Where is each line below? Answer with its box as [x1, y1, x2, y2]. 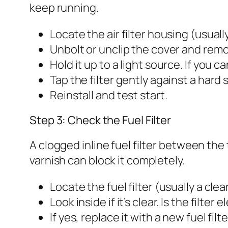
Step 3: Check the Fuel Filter [30, 112, 172, 128]
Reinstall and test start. [50, 87, 167, 103]
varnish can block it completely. [30, 152, 185, 168]
